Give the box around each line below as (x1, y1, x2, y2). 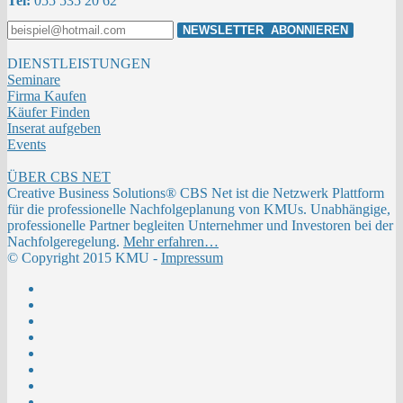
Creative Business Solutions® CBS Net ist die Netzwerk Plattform (7, 184, 384, 201)
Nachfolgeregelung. (7, 233, 123, 249)
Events (7, 136, 46, 152)
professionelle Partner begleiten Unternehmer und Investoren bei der (7, 217, 393, 233)
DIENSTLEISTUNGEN (7, 55, 155, 71)
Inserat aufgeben (7, 120, 101, 136)
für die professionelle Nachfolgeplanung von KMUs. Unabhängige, (7, 201, 390, 217)
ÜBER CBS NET (7, 168, 111, 184)
